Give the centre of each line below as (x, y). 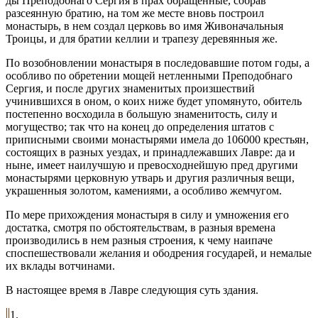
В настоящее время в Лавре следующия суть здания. (132, 290)
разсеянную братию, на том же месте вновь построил (135, 13)
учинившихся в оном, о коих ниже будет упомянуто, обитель (154, 101)
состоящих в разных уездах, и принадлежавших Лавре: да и (150, 152)
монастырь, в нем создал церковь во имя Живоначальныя (144, 26)
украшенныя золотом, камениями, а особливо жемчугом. (144, 190)
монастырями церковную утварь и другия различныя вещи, (150, 177)
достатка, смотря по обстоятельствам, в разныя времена (141, 227)
